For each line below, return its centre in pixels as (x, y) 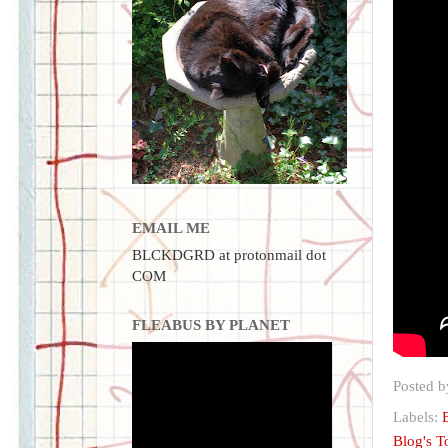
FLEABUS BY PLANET (211, 325)
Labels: (417, 417)
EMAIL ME (171, 227)
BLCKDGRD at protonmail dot (229, 255)
